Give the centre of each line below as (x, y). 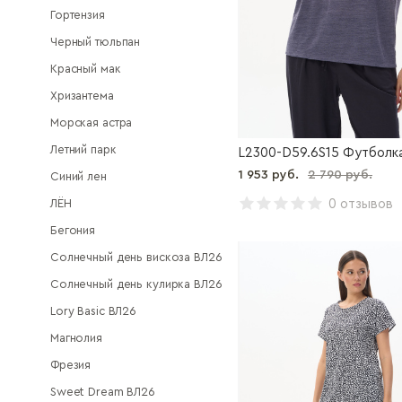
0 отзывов (361, 204)
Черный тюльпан (96, 42)
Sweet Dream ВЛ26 (103, 392)
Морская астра (92, 122)
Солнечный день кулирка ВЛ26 (136, 284)
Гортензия (78, 15)
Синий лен (79, 176)
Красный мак (86, 69)
